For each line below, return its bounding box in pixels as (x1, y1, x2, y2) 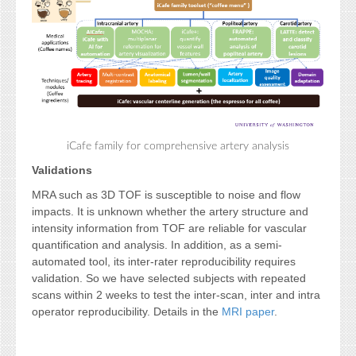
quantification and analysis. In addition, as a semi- (32, 238, 282, 251)
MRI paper (222, 304, 274, 318)
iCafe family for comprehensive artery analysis (67, 140, 289, 152)
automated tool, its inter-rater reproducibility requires (32, 254, 296, 268)
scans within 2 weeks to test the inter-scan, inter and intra (32, 288, 320, 301)
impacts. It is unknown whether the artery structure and (32, 204, 308, 218)
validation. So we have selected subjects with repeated (32, 271, 306, 284)
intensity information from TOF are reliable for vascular (32, 221, 307, 234)
